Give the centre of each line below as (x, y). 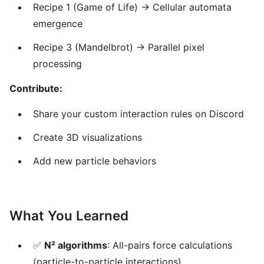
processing (57, 63)
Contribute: (36, 88)
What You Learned (69, 215)
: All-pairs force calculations (170, 245)
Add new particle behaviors (95, 161)
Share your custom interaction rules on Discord (138, 113)
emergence (58, 23)
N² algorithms (76, 245)
